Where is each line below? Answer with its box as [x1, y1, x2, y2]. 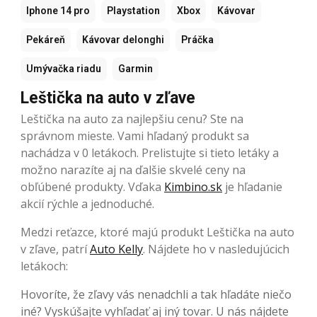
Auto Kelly [90, 241, 143, 257]
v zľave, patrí [21, 241, 90, 257]
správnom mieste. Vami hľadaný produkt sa [21, 128, 249, 144]
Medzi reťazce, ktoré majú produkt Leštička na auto [21, 224, 294, 240]
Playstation [107, 5, 160, 16]
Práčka [181, 34, 214, 45]
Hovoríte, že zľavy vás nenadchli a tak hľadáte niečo [21, 287, 292, 302]
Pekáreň [26, 34, 65, 45]
